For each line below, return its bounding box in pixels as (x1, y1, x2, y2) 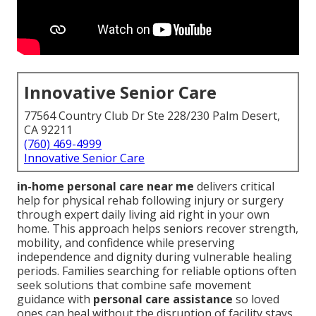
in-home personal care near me (17, 178, 194, 195)
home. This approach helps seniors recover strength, (17, 221, 298, 237)
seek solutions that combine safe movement (17, 277, 251, 293)
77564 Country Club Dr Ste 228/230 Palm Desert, (24, 108, 280, 124)
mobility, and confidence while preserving (17, 235, 235, 251)
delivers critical (194, 178, 274, 195)
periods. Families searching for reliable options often (17, 263, 296, 279)
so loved (233, 291, 279, 308)
